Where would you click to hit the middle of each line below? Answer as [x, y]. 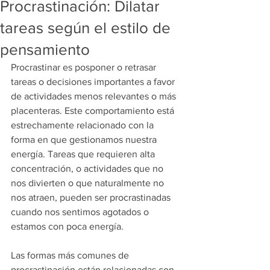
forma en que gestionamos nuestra [85, 140]
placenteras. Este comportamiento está [94, 111]
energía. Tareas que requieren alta [84, 154]
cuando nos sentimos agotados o [81, 212]
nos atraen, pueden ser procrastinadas [92, 197]
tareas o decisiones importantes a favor [94, 82]
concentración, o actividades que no [88, 168]
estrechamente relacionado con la [83, 125]
